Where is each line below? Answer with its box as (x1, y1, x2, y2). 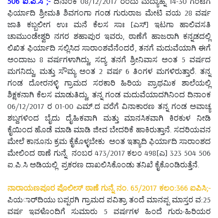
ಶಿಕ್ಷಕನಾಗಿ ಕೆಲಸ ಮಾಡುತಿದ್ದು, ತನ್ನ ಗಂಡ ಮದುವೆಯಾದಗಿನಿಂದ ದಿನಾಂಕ (7, 89, 211, 99)
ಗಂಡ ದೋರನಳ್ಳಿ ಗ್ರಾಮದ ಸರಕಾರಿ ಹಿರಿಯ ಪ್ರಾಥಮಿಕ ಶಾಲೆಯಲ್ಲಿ (7, 77, 211, 88)
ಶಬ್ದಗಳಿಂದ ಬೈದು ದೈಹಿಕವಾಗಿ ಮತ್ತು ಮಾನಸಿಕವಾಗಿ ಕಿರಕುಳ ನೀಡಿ (7, 112, 211, 123)
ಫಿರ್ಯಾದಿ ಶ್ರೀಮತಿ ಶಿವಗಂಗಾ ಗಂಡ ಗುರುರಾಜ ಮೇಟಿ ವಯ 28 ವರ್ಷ (7, 7, 211, 18)
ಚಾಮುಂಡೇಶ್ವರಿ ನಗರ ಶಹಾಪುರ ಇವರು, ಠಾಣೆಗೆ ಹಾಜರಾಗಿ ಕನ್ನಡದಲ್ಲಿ (7, 31, 211, 41)
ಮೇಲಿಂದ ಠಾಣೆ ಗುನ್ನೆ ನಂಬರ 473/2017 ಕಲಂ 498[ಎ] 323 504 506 (7, 147, 211, 158)
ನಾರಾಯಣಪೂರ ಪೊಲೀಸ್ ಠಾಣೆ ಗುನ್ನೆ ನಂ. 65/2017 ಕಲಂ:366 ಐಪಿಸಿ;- (7, 182, 211, 193)
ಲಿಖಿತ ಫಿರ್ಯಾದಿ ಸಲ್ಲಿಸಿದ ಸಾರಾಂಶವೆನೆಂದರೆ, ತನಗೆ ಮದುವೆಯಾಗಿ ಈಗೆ (7, 42, 211, 53)
